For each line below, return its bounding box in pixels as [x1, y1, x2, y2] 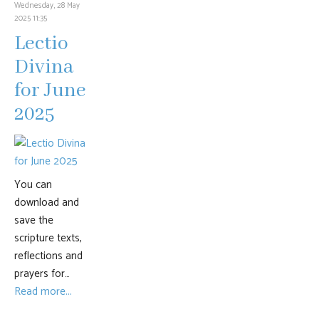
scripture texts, [14, 229, 82, 247]
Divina [14, 55, 73, 80]
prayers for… [14, 265, 70, 283]
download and [14, 194, 79, 211]
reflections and [14, 247, 83, 265]
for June [14, 78, 86, 103]
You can [14, 176, 52, 194]
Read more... [14, 283, 72, 300]
